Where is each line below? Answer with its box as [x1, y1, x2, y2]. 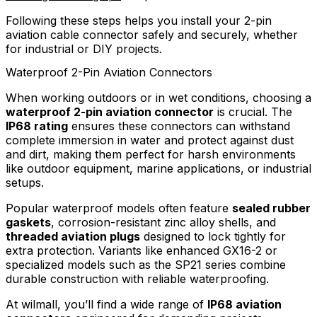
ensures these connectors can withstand [68, 119, 290, 134]
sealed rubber [232, 201, 311, 216]
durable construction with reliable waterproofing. [6, 272, 269, 287]
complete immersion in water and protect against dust [6, 133, 294, 148]
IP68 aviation [207, 297, 282, 312]
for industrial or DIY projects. [6, 41, 162, 56]
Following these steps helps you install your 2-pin [6, 13, 272, 28]
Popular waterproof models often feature [6, 201, 232, 216]
